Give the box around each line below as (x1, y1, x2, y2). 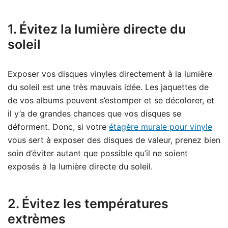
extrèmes (8, 211, 66, 227)
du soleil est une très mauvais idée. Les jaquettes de (8, 82, 209, 93)
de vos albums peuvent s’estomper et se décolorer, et (8, 95, 214, 106)
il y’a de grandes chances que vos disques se (8, 108, 181, 119)
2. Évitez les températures (8, 196, 168, 212)
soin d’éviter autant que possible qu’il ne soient (8, 148, 188, 159)
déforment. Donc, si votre (8, 122, 109, 132)
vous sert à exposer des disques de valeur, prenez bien (8, 135, 220, 146)
